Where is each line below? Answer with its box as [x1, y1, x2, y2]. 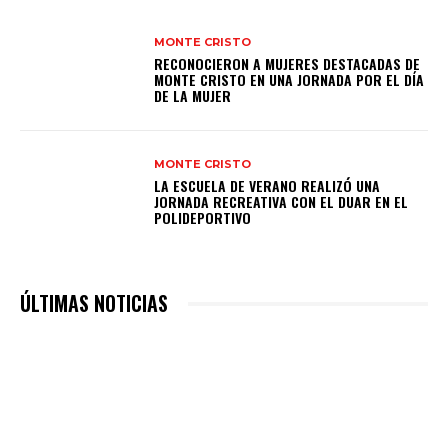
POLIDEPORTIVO [154, 206, 252, 228]
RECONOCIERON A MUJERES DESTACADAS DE [154, 52, 421, 74]
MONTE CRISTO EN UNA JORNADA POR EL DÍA [154, 68, 425, 90]
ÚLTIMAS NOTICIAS [20, 288, 168, 319]
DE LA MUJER [154, 84, 232, 106]
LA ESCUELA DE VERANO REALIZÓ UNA [154, 174, 381, 196]
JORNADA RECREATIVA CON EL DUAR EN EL [154, 190, 409, 212]
